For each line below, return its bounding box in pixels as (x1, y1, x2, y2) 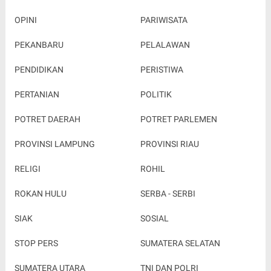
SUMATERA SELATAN (140, 117, 220, 127)
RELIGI (14, 42, 41, 53)
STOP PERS (14, 117, 58, 127)
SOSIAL (140, 92, 169, 102)
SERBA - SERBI (140, 67, 195, 77)
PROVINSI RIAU (140, 18, 199, 28)
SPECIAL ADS (115, 178, 156, 186)
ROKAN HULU (14, 67, 67, 77)
